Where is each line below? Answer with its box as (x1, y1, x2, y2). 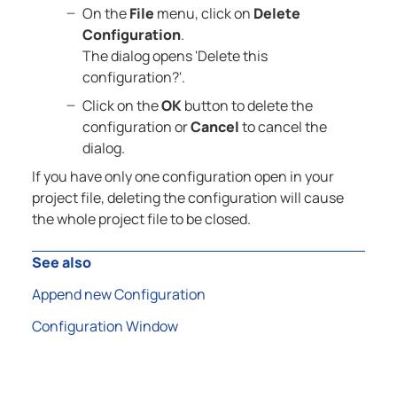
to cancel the (238, 117, 327, 137)
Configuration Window (32, 316, 178, 337)
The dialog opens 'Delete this (82, 46, 268, 66)
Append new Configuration (32, 284, 206, 305)
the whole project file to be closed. (32, 209, 251, 230)
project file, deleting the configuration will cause (32, 188, 344, 208)
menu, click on (153, 4, 253, 24)
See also (32, 253, 91, 273)
